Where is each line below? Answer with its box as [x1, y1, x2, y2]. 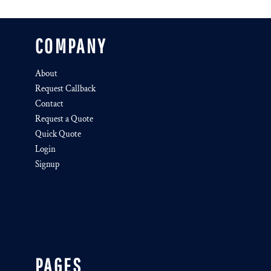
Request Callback [35, 83, 96, 94]
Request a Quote [35, 113, 93, 125]
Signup [35, 158, 59, 170]
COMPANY [35, 34, 107, 57]
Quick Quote [35, 128, 81, 140]
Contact [35, 98, 64, 109]
